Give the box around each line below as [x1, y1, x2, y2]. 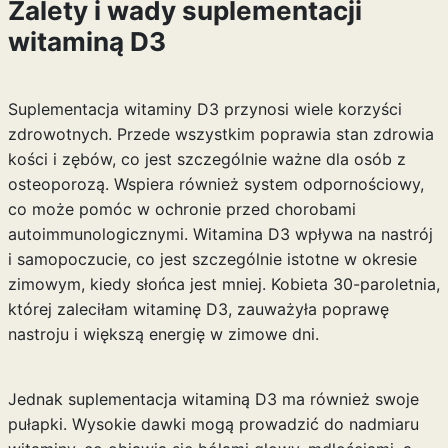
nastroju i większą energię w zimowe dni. [7, 324, 319, 344]
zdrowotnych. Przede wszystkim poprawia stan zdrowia [7, 124, 434, 144]
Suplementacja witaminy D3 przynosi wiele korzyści [7, 99, 402, 119]
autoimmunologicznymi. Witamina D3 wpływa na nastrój [7, 224, 433, 244]
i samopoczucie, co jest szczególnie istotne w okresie [7, 249, 417, 269]
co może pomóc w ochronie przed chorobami [7, 199, 356, 219]
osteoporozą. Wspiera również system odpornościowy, [7, 174, 424, 194]
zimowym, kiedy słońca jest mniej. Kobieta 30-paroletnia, [7, 274, 440, 294]
